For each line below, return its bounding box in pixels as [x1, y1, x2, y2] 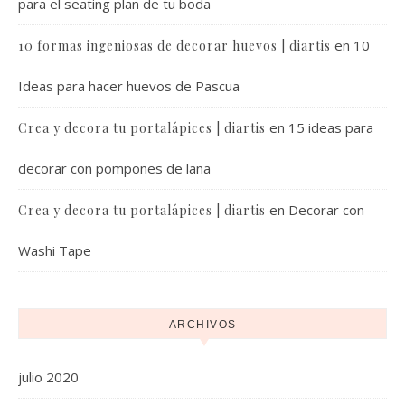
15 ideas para [288, 118, 373, 137]
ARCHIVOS [168, 318, 237, 331]
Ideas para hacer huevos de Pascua [18, 77, 240, 95]
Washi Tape [18, 241, 91, 259]
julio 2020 [18, 368, 79, 386]
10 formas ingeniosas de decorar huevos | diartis [18, 37, 331, 54]
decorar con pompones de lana [18, 159, 211, 177]
